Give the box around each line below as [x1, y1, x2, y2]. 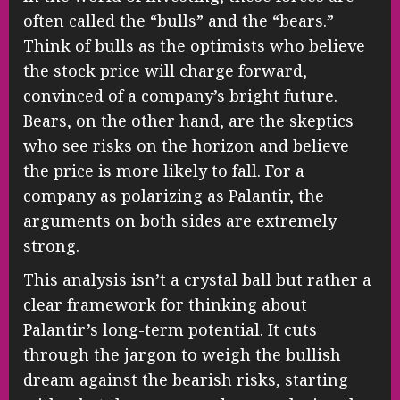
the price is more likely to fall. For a [23, 160, 304, 182]
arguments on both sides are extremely [23, 210, 337, 232]
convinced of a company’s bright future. [23, 85, 337, 107]
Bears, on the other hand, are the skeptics [23, 110, 354, 132]
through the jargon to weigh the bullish [23, 344, 341, 366]
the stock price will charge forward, [23, 60, 307, 82]
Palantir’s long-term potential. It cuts [23, 319, 317, 341]
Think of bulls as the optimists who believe [23, 35, 365, 57]
